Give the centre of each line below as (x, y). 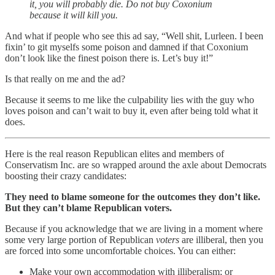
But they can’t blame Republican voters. (88, 208)
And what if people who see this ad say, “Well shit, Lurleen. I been (134, 36)
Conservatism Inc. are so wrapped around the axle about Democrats (136, 165)
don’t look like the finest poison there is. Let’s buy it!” (109, 58)
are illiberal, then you (221, 240)
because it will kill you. (74, 15)
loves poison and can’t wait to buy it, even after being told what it (131, 111)
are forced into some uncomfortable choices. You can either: (120, 251)
